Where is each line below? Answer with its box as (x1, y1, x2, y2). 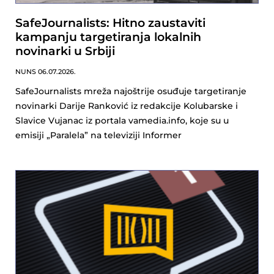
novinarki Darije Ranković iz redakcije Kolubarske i (15, 100, 238, 112)
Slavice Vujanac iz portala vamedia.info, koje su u (15, 115, 229, 127)
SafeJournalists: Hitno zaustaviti (15, 16, 206, 31)
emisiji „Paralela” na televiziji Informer (15, 130, 182, 141)
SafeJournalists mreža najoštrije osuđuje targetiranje (15, 86, 246, 97)
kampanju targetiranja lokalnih (15, 30, 201, 45)
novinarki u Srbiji (15, 44, 115, 59)
